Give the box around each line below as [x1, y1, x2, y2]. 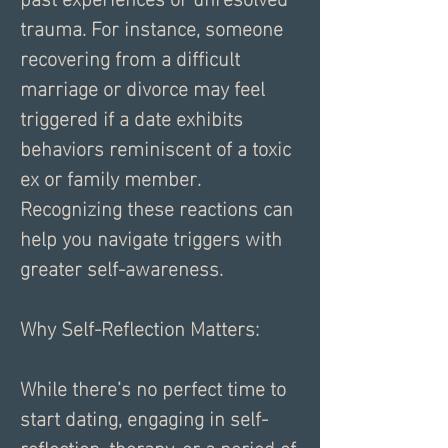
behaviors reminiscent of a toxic [20, 128, 291, 165]
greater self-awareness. [20, 248, 223, 285]
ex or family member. [20, 158, 201, 195]
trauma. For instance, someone [20, 8, 283, 45]
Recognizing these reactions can [20, 188, 293, 225]
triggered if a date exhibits [20, 98, 243, 135]
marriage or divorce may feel [20, 68, 265, 105]
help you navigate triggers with [20, 218, 282, 255]
